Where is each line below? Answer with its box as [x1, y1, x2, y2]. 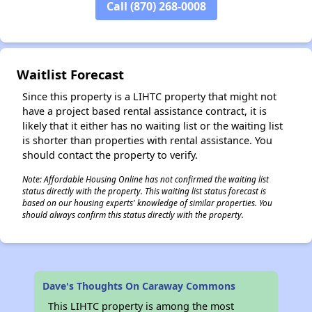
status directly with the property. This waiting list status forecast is [22, 185, 266, 196]
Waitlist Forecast [17, 65, 124, 83]
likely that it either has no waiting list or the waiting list [22, 118, 283, 132]
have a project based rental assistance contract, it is [22, 104, 267, 118]
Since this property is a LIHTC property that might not [22, 89, 276, 103]
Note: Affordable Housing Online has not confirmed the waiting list [22, 173, 269, 185]
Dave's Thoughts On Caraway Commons [42, 279, 236, 292]
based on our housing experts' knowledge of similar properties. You [22, 196, 272, 208]
